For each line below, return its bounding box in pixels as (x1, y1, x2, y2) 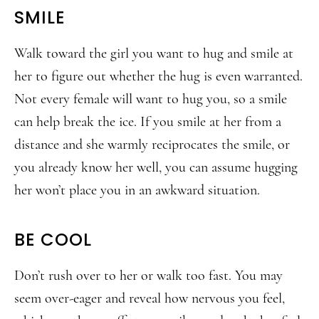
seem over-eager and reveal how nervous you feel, (14, 290, 285, 307)
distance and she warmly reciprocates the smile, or (14, 136, 290, 153)
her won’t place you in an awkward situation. (14, 182, 260, 199)
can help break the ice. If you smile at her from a (14, 113, 281, 130)
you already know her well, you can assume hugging (14, 159, 298, 176)
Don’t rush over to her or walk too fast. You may (14, 267, 283, 284)
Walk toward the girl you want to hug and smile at (14, 45, 293, 62)
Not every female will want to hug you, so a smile (14, 90, 287, 108)
